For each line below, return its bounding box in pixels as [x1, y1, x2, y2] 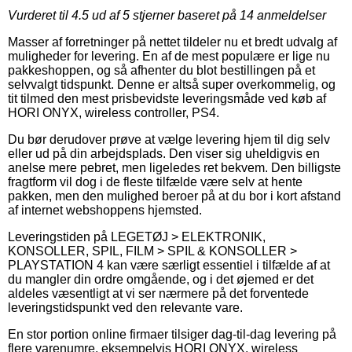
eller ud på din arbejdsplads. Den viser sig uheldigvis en [8, 146, 320, 160]
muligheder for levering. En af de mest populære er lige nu [8, 49, 330, 63]
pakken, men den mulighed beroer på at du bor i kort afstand [8, 189, 341, 203]
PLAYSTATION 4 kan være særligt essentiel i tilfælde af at [8, 258, 330, 272]
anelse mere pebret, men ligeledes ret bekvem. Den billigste [8, 160, 341, 174]
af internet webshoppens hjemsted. [8, 203, 202, 217]
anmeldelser [254, 8, 326, 22]
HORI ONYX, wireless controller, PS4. [8, 105, 219, 119]
